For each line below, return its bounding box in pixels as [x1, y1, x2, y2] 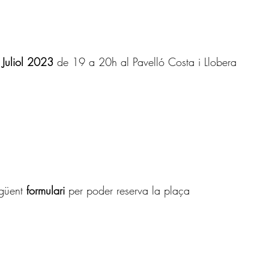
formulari [26, 183, 68, 198]
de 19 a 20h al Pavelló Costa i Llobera [57, 55, 237, 70]
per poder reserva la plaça [68, 183, 190, 198]
